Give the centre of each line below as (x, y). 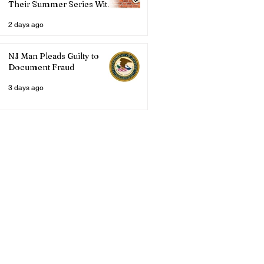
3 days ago (26, 88)
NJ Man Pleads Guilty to (54, 56)
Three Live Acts (39, 15)
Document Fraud (41, 67)
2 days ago (26, 25)
